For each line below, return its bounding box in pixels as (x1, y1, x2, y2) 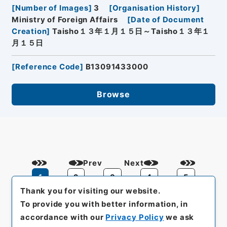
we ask (164, 212, 195, 222)
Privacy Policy (105, 212, 164, 222)
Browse (97, 89, 130, 100)
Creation (11, 27, 47, 36)
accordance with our (20, 212, 106, 222)
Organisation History (112, 4, 197, 13)
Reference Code (15, 62, 81, 71)
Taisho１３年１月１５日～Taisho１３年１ (52, 27, 210, 36)
